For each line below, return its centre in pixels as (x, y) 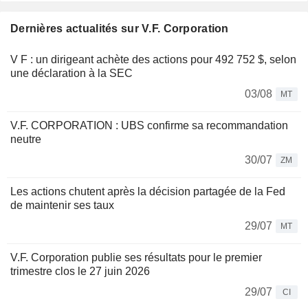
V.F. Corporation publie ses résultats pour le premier (136, 258)
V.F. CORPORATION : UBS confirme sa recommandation (149, 126)
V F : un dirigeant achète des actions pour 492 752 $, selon (153, 60)
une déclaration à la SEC (71, 74)
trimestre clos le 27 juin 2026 (80, 272)
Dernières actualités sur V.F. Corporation (120, 29)
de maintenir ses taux (62, 206)
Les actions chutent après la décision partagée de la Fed (148, 192)
